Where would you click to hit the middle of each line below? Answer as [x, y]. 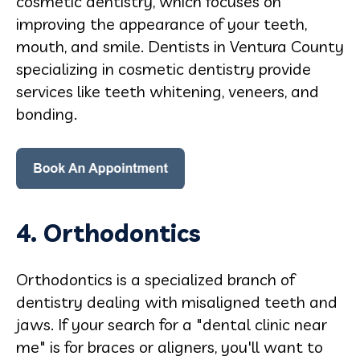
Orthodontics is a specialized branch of [155, 279]
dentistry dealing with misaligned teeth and [177, 302]
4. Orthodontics [108, 233]
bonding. [47, 114]
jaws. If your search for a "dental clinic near [172, 324]
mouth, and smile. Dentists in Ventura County [180, 46]
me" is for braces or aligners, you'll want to [170, 347]
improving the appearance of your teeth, [162, 24]
